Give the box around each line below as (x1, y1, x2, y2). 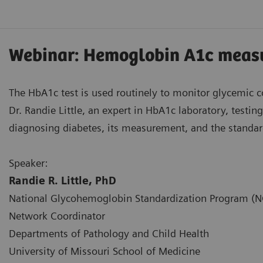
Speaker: (9, 156, 48, 169)
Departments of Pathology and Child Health (9, 227, 209, 240)
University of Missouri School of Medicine (9, 244, 200, 257)
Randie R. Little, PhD (9, 174, 116, 187)
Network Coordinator (9, 209, 105, 222)
